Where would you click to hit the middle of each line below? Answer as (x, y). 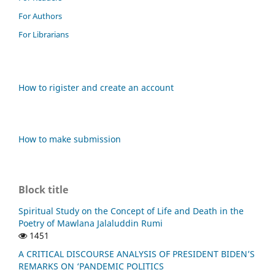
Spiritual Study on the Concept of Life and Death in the (131, 211)
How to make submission (70, 139)
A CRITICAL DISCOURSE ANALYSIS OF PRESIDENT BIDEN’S (137, 254)
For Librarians (44, 35)
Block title (43, 190)
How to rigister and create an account (96, 88)
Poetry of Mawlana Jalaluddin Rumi (91, 223)
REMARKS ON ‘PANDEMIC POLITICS (91, 266)
